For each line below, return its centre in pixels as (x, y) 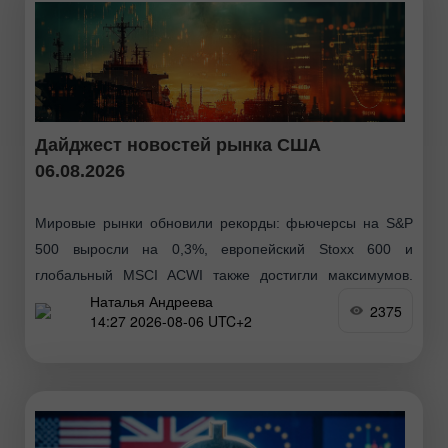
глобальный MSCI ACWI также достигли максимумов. (224, 275)
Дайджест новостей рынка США (178, 145)
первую (59, 327)
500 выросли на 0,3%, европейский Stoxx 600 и (224, 249)
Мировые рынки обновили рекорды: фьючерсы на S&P (224, 223)
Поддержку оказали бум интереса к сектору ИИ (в (224, 301)
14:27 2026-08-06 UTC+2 (171, 320)
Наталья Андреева (151, 300)
